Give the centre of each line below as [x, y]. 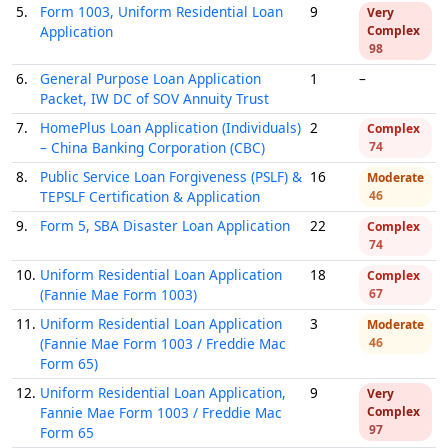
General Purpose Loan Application [150, 78]
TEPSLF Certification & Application [150, 196]
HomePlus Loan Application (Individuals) [170, 127]
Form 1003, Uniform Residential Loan [161, 11]
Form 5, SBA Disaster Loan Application [165, 225]
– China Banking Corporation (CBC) [152, 147]
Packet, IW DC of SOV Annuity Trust [154, 98]
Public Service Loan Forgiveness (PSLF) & [171, 176]
